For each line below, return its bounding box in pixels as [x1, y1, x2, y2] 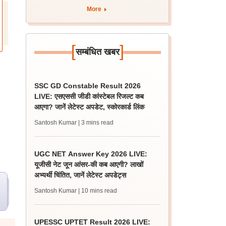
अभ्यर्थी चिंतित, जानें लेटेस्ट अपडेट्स [34, 171, 127, 179]
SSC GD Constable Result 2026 [34, 82, 141, 90]
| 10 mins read [78, 187, 118, 194]
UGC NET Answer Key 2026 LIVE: [34, 150, 148, 158]
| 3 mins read [78, 119, 114, 126]
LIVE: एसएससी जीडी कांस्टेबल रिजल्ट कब [34, 92, 144, 100]
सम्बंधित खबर [75, 47, 120, 57]
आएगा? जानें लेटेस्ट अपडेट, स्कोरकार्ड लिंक [34, 103, 145, 111]
